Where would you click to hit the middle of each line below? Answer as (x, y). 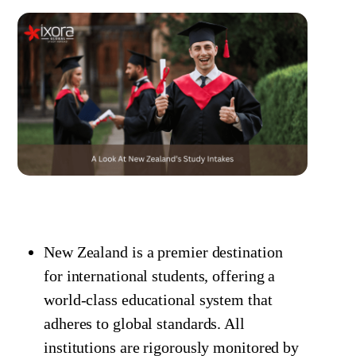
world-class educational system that (158, 299)
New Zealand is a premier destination (163, 252)
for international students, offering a (160, 275)
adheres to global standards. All (144, 323)
